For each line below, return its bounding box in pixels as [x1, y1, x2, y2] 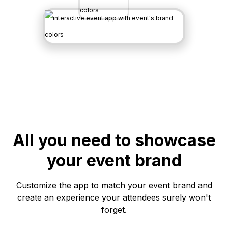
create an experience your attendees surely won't [17, 192, 211, 203]
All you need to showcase [12, 130, 216, 150]
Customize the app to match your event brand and [16, 180, 212, 190]
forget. [101, 205, 127, 215]
